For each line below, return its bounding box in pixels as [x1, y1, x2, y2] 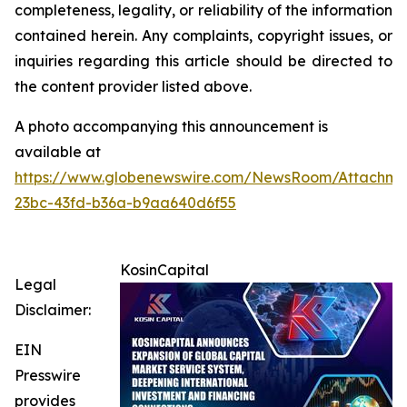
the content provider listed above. [15, 77, 252, 96]
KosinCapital [120, 261, 209, 280]
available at [15, 143, 101, 162]
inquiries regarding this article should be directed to [15, 52, 392, 71]
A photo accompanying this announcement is [15, 117, 328, 136]
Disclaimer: [15, 301, 91, 320]
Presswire [15, 366, 81, 385]
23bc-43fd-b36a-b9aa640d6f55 [15, 194, 236, 213]
